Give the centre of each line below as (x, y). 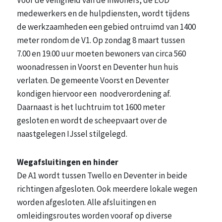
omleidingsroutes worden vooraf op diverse (94, 215)
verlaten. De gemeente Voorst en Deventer (93, 80)
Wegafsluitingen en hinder (69, 162)
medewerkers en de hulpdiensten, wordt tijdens (103, 13)
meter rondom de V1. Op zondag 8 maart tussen (101, 40)
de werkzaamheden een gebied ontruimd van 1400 (106, 27)
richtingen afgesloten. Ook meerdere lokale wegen (107, 189)
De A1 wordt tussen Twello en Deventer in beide (102, 175)
